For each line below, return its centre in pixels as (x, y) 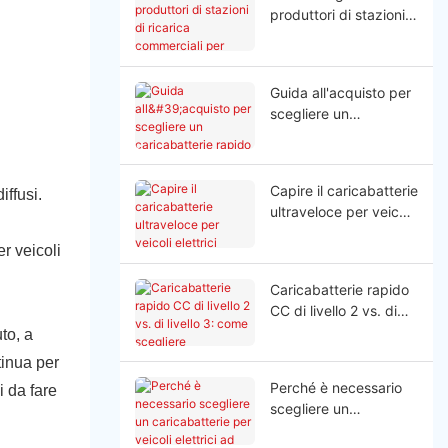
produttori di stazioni (337, 15)
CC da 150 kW (317, 155)
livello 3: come (316, 331)
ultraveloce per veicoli (341, 212)
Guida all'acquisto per (340, 92)
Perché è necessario (335, 388)
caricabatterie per (328, 430)
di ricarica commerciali (342, 36)
